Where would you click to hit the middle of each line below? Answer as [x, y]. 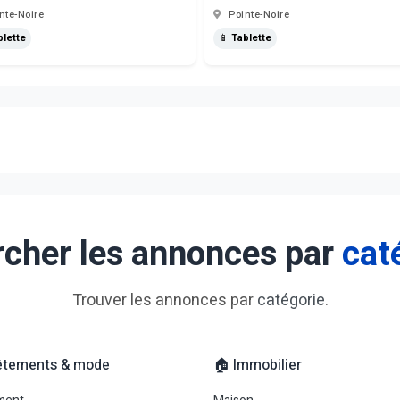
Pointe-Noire [257, 15]
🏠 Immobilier [258, 365]
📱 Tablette [245, 38]
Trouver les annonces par [164, 300]
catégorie [291, 300]
